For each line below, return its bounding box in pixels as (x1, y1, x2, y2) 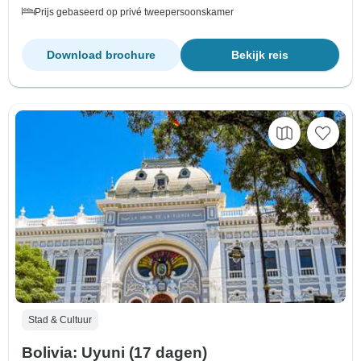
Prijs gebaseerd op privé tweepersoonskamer (35, 6, 234, 18)
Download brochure (47, 48, 156, 61)
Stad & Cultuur (28, 314, 92, 326)
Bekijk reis (231, 48, 288, 61)
